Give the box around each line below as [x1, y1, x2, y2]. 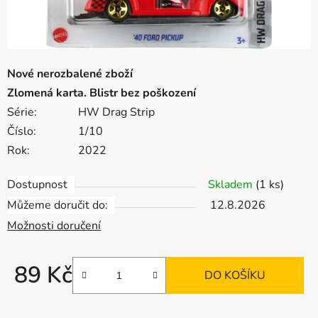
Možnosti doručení [7, 218, 101, 234]
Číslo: [7, 124, 36, 140]
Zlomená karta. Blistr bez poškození [7, 85, 196, 102]
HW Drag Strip [78, 104, 155, 121]
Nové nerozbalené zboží [7, 66, 133, 82]
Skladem [208, 177, 256, 193]
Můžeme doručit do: [7, 197, 108, 214]
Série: [7, 104, 37, 121]
